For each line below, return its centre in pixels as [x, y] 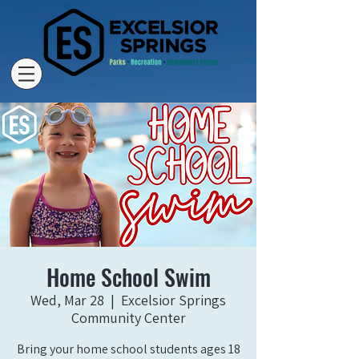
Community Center [128, 318]
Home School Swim [128, 277]
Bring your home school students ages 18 [128, 349]
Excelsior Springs [173, 300]
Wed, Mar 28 [67, 300]
